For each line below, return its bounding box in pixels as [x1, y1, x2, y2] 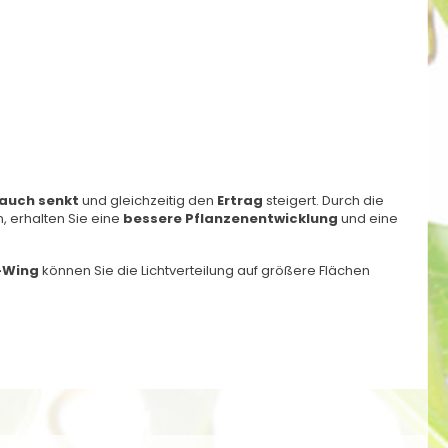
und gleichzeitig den [79, 191, 217, 210]
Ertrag [217, 191, 263, 210]
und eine [338, 209, 398, 228]
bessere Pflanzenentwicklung [123, 209, 338, 228]
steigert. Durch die [263, 191, 384, 210]
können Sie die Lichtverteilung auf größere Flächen [39, 261, 370, 280]
